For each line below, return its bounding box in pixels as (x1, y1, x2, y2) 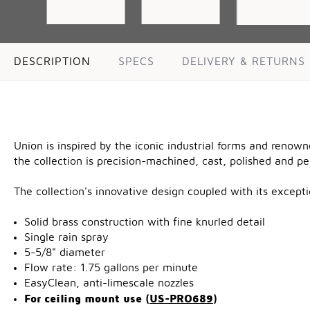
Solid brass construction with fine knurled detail (24, 217, 265, 228)
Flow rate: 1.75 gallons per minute (24, 262, 198, 274)
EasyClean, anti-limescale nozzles (24, 277, 194, 289)
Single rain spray (24, 232, 109, 244)
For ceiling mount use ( (24, 292, 149, 305)
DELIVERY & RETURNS (182, 56, 305, 68)
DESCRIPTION (14, 56, 91, 68)
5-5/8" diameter (24, 247, 105, 259)
